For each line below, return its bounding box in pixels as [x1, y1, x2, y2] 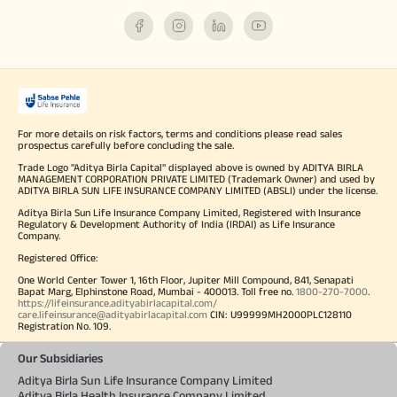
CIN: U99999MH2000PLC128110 [207, 307, 352, 320]
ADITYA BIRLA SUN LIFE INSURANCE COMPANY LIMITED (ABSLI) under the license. [18, 183, 378, 196]
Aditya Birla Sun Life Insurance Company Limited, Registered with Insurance [18, 206, 361, 218]
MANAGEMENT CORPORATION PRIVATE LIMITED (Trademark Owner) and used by [18, 172, 375, 184]
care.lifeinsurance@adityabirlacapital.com [18, 307, 207, 320]
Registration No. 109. [18, 319, 111, 331]
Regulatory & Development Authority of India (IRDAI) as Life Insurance [18, 217, 335, 230]
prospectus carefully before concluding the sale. [18, 138, 234, 151]
